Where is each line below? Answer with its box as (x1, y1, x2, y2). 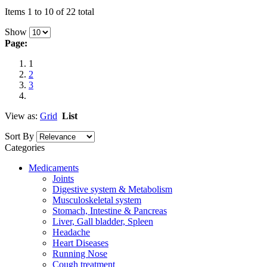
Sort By (5, 131, 34, 141)
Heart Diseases (52, 238, 108, 248)
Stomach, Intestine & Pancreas (52, 206, 167, 216)
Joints (52, 173, 74, 184)
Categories (5, 142, 45, 153)
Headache (52, 227, 90, 237)
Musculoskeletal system (52, 195, 141, 205)
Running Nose (52, 249, 107, 259)
